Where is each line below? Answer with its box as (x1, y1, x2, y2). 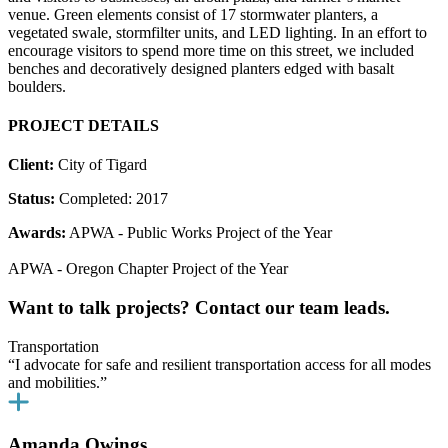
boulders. (8, 77, 66, 95)
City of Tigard (54, 156, 147, 174)
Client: (8, 156, 54, 174)
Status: (8, 190, 55, 208)
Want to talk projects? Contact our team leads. (8, 296, 390, 318)
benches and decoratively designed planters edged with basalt (8, 59, 394, 77)
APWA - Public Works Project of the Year (66, 224, 332, 242)
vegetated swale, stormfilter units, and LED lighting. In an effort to (8, 23, 427, 41)
